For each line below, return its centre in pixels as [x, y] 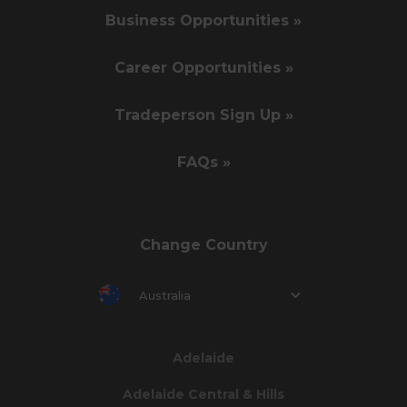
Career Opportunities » [203, 67]
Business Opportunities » [203, 20]
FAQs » [203, 162]
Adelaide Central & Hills [203, 394]
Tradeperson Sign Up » [203, 114]
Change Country [203, 244]
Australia [164, 296]
